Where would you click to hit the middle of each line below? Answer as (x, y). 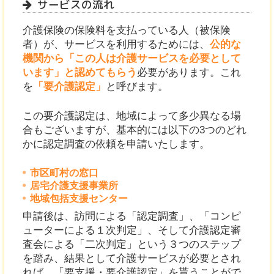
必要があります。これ (189, 73)
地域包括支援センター (79, 198)
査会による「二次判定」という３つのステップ (132, 244)
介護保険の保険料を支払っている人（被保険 (127, 31)
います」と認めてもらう (80, 73)
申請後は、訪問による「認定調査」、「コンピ (132, 216)
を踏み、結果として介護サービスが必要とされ (132, 258)
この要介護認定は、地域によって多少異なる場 (132, 116)
